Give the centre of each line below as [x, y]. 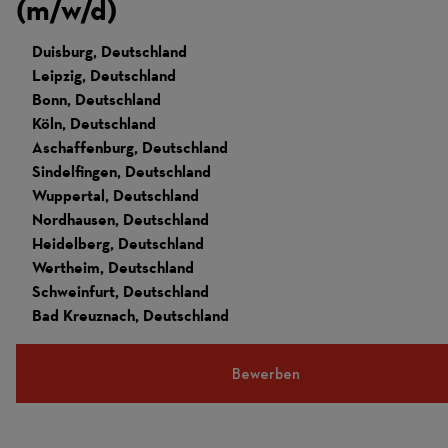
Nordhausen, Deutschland [120, 219]
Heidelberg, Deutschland [118, 243]
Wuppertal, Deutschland [115, 195]
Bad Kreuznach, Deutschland [130, 315]
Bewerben [265, 373]
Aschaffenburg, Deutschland [130, 147]
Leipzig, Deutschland [104, 75]
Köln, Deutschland [94, 123]
